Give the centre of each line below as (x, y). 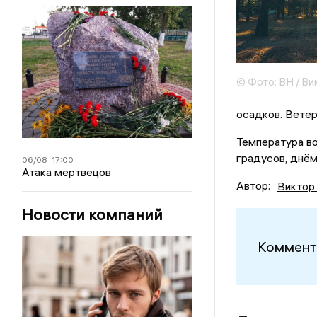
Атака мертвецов (67, 172)
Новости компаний (93, 215)
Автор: (253, 186)
